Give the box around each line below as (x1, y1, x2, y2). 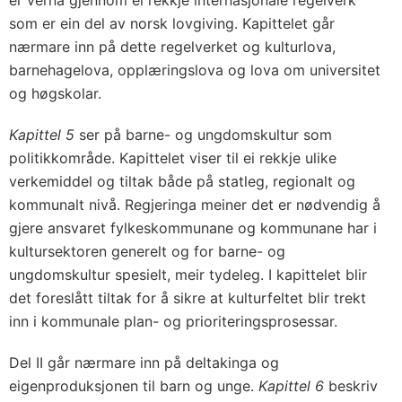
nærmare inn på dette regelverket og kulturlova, (9, 38, 336, 57)
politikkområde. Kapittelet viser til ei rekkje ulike (9, 149, 336, 168)
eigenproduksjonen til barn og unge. (9, 377, 258, 396)
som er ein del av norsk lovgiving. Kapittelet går (9, 14, 335, 33)
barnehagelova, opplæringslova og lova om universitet (9, 61, 380, 80)
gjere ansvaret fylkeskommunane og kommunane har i (9, 219, 377, 238)
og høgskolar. (9, 84, 101, 103)
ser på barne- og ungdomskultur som (79, 126, 332, 144)
